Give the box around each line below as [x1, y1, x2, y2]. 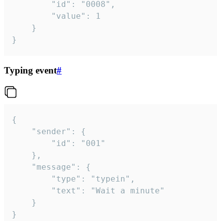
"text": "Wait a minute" [12, 185, 51, 195]
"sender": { [12, 126, 32, 136]
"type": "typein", [12, 174, 51, 184]
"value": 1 [12, 11, 51, 21]
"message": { [12, 162, 32, 172]
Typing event [4, 65, 57, 75]
